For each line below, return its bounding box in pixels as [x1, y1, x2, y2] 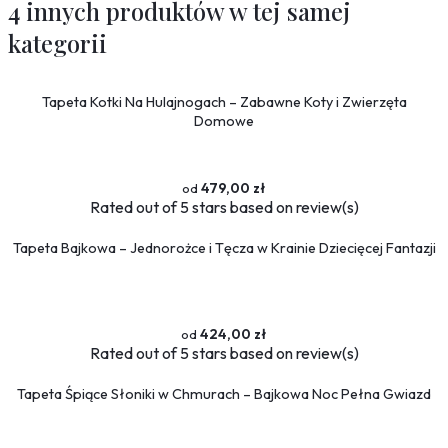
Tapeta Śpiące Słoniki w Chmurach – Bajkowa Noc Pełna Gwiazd [17, 384, 431, 403]
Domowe [194, 111, 254, 130]
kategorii [8, 27, 107, 60]
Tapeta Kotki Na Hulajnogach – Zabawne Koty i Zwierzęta [41, 92, 407, 111]
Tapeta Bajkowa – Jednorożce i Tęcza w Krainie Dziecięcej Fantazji [12, 238, 436, 257]
